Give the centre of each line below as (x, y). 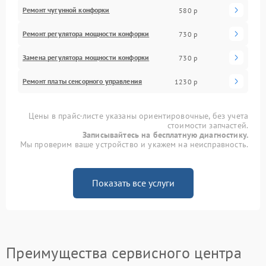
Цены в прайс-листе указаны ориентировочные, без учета (138, 116)
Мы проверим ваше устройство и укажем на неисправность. (134, 145)
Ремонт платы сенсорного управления (83, 81)
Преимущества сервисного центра (124, 253)
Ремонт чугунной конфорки (66, 10)
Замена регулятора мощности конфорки (86, 58)
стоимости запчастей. (208, 126)
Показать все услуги (133, 183)
